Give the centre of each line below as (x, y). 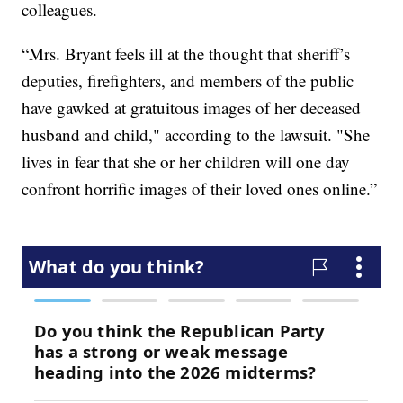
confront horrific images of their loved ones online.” (200, 189)
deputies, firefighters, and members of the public (188, 81)
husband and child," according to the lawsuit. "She (196, 135)
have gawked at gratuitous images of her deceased (192, 108)
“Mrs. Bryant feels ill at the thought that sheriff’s (186, 54)
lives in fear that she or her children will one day (186, 162)
